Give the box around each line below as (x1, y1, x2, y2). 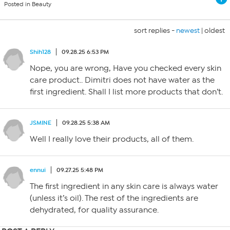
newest (176, 26, 200, 35)
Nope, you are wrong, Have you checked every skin (30, 64, 221, 73)
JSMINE (30, 119, 51, 126)
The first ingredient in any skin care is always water (30, 182, 218, 191)
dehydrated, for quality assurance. (30, 205, 159, 215)
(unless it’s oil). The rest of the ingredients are (30, 194, 198, 203)
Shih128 (30, 48, 51, 55)
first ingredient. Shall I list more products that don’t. (30, 87, 223, 97)
